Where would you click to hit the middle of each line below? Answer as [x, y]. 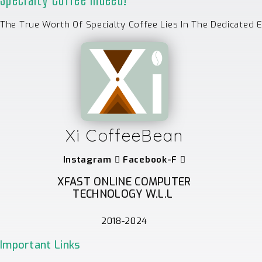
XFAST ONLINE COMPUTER [124, 182]
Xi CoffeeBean [124, 135]
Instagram [87, 160]
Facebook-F [150, 160]
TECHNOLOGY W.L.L [124, 194]
